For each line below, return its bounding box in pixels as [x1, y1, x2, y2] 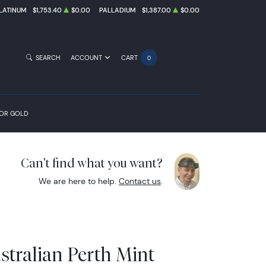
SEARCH [35, 53, 60, 62]
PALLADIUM [99, 7, 137, 14]
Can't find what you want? [20, 155, 163, 170]
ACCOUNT [71, 53, 103, 62]
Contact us [118, 175, 161, 186]
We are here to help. [38, 175, 119, 186]
